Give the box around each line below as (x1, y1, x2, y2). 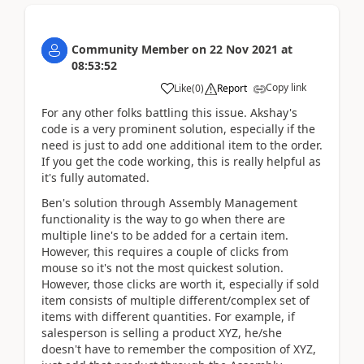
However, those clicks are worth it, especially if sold (41, 275, 319, 292)
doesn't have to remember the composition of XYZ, (41, 340, 316, 357)
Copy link (266, 80, 306, 95)
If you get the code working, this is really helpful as (41, 154, 321, 170)
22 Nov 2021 (210, 41, 278, 58)
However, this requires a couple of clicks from (41, 243, 288, 259)
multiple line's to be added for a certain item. (41, 227, 288, 243)
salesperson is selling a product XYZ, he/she (41, 324, 282, 340)
